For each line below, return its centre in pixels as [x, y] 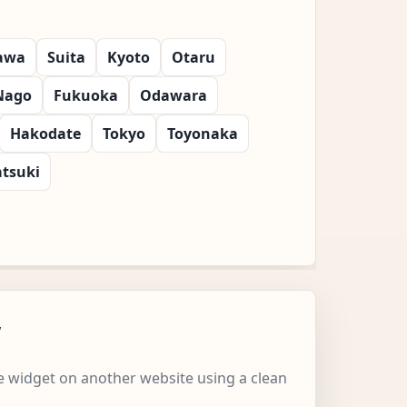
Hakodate [45, 133]
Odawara [174, 95]
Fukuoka [86, 95]
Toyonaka [203, 133]
